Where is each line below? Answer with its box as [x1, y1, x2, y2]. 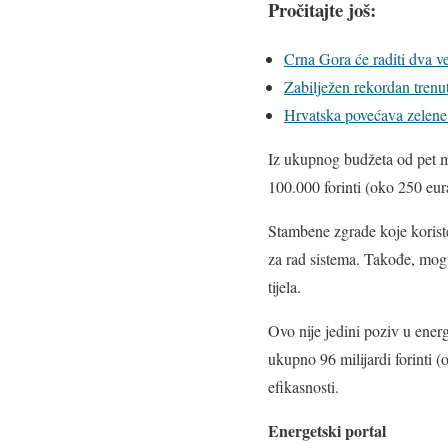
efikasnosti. [268, 376, 339, 398]
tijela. [268, 276, 301, 298]
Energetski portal [268, 419, 386, 443]
